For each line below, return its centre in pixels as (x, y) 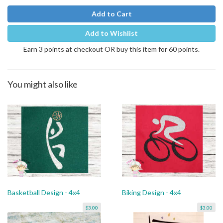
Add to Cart (111, 13)
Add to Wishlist (111, 33)
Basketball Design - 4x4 (44, 193)
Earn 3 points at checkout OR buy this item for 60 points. (111, 49)
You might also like (43, 84)
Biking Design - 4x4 (151, 193)
